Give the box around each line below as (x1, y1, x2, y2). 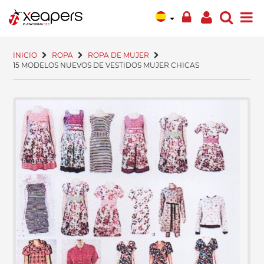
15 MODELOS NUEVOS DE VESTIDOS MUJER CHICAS (13, 61, 200, 70)
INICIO (13, 51, 38, 60)
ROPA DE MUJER (88, 51, 150, 60)
